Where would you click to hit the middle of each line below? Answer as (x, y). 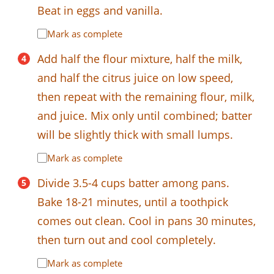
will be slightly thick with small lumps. (135, 134)
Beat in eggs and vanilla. (100, 10)
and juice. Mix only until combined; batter (145, 115)
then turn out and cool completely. (127, 239)
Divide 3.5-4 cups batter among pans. (133, 183)
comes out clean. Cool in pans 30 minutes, (146, 220)
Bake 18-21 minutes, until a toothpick (133, 202)
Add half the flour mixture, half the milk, (140, 58)
